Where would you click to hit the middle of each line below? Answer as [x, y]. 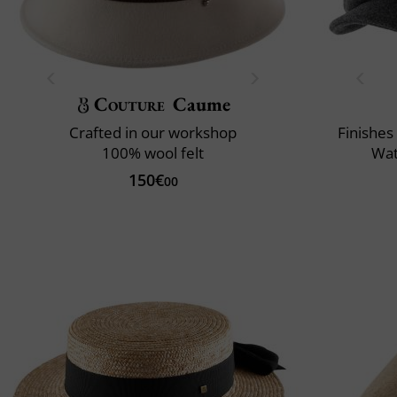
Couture [129, 104]
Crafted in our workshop [153, 132]
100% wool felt [153, 152]
